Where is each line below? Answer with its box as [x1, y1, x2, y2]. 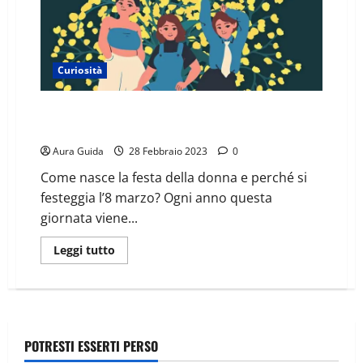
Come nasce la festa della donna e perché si [41, 168, 307, 186]
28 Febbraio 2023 [126, 143, 210, 158]
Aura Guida [53, 143, 104, 158]
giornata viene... [41, 208, 138, 227]
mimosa [41, 119, 81, 139]
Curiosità [58, 62, 102, 77]
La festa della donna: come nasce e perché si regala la [41, 101, 322, 122]
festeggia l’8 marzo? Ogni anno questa [41, 188, 272, 207]
